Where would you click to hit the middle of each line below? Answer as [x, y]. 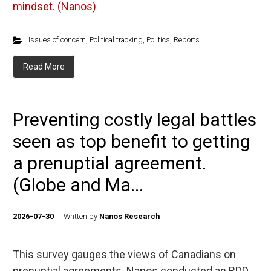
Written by [81, 216]
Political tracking [116, 40]
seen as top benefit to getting [132, 141]
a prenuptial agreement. [109, 163]
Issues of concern [57, 40]
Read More [44, 67]
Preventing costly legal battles [135, 119]
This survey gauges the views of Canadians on [124, 254]
